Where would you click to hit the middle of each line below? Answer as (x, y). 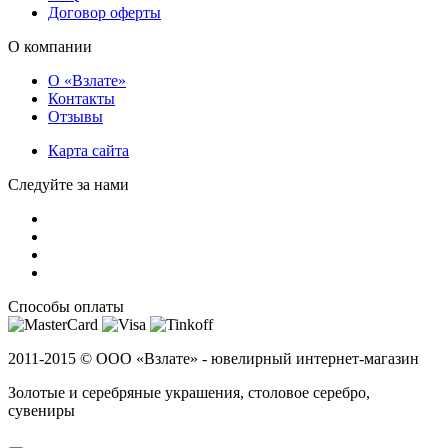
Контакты (81, 98)
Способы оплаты (66, 306)
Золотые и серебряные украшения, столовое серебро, (189, 392)
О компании (50, 46)
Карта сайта (88, 150)
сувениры (41, 410)
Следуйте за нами (68, 184)
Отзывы (75, 116)
